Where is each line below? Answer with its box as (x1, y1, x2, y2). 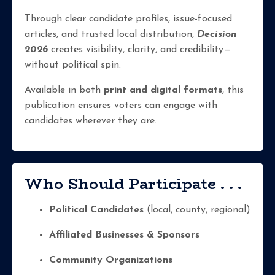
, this (222, 85, 244, 96)
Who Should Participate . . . (25, 172, 242, 196)
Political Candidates (49, 205, 144, 215)
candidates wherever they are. (25, 116, 157, 126)
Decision (197, 29, 237, 40)
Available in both (25, 85, 104, 96)
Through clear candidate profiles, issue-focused (25, 14, 232, 25)
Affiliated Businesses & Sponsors (49, 230, 199, 241)
